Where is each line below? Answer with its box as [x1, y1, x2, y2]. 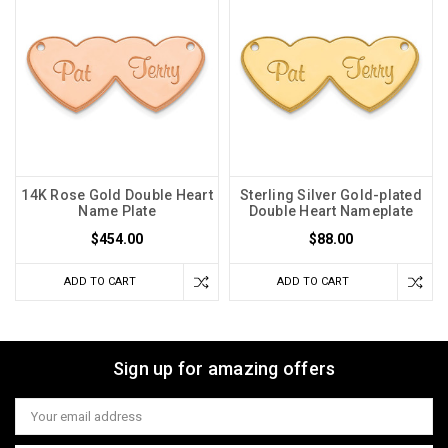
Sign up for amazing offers [112, 358, 336, 380]
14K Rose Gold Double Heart [21, 187, 213, 204]
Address [15, 415, 65, 431]
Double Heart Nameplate [248, 203, 414, 220]
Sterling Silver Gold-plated [240, 187, 422, 204]
